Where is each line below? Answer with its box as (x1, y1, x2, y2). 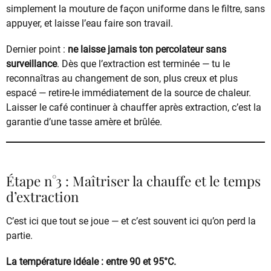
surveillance (6, 58, 57, 70)
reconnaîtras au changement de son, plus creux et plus (6, 73, 238, 85)
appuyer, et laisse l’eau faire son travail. (6, 18, 173, 30)
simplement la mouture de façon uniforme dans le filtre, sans (6, 3, 265, 15)
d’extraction (6, 187, 79, 206)
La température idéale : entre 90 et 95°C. (6, 255, 176, 267)
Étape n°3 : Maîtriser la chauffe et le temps (6, 171, 261, 190)
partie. (6, 229, 33, 241)
